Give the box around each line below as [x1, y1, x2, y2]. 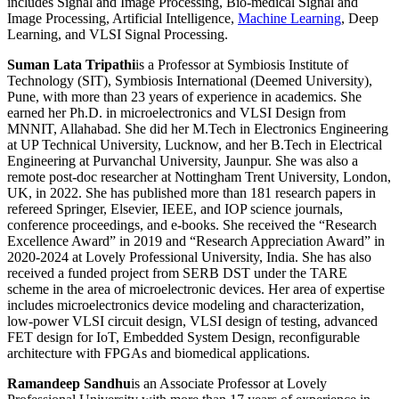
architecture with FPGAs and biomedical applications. [7, 346, 310, 362]
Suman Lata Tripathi [7, 57, 135, 73]
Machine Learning [238, 11, 341, 27]
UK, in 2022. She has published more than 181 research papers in [7, 185, 376, 201]
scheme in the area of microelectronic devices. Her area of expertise [7, 281, 385, 297]
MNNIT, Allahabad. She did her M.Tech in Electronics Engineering [7, 121, 388, 137]
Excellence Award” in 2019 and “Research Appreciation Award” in [7, 233, 385, 249]
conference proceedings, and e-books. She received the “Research [7, 217, 377, 233]
